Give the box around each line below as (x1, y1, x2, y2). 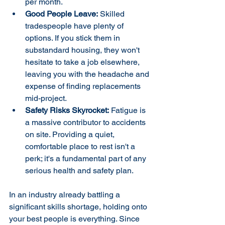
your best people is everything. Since (9, 214, 142, 223)
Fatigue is (109, 105, 148, 115)
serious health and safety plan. (25, 166, 134, 175)
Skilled (98, 9, 127, 19)
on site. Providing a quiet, (25, 130, 117, 139)
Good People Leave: (25, 9, 98, 19)
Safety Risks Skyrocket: (25, 105, 109, 115)
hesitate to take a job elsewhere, (25, 57, 142, 67)
